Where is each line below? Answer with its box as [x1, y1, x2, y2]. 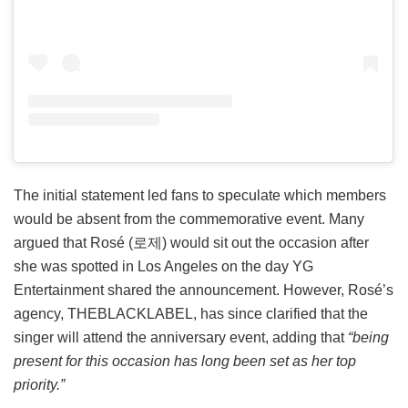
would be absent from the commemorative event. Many [14, 210, 364, 227]
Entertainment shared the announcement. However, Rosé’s [14, 281, 393, 298]
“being [348, 329, 389, 345]
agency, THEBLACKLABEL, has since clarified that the [14, 305, 368, 321]
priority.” [14, 376, 65, 393]
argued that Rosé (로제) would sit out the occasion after [14, 234, 369, 250]
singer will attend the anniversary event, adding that [14, 329, 348, 345]
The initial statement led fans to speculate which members [14, 187, 386, 203]
